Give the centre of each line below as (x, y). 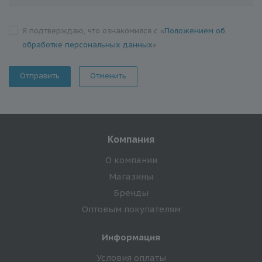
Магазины (131, 176)
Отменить (108, 75)
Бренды (131, 192)
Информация (131, 237)
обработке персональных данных (87, 44)
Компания (131, 139)
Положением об (195, 30)
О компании (131, 160)
